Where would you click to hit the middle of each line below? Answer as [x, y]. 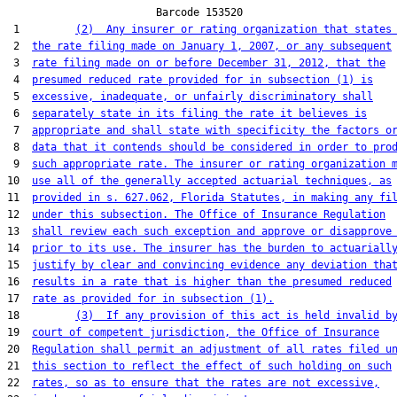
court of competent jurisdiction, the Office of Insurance [206, 332]
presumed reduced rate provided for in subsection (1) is [202, 80]
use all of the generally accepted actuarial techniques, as [212, 181]
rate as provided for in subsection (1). [153, 299]
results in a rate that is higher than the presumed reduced [212, 282]
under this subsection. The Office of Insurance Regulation [209, 214]
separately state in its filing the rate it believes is [199, 113]
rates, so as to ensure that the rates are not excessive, [206, 383]
